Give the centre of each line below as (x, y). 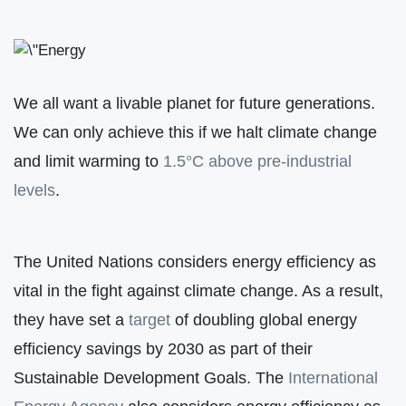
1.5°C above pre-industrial (257, 160)
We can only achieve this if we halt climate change (195, 131)
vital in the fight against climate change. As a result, (198, 290)
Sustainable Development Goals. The (151, 377)
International (333, 377)
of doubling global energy (266, 319)
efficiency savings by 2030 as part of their (163, 348)
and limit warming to (88, 160)
